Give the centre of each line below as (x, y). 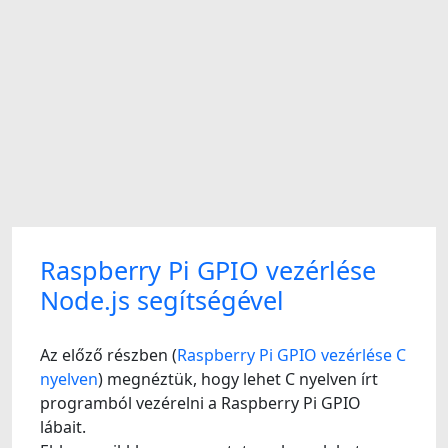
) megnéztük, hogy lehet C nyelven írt (238, 379)
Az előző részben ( (108, 355)
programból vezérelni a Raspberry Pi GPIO (200, 403)
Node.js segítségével (162, 300)
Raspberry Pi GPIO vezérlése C (291, 355)
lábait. (63, 427)
